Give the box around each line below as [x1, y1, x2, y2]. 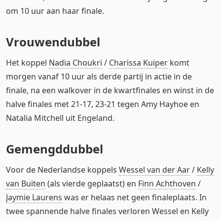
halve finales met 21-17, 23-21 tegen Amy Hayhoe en [6, 98, 199, 110]
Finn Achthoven [138, 178, 196, 189]
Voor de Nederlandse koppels [6, 164, 119, 175]
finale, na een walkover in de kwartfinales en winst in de [6, 84, 214, 96]
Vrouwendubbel [6, 33, 100, 50]
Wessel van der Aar [119, 164, 190, 175]
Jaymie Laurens [6, 191, 62, 203]
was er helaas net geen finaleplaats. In [62, 191, 207, 203]
